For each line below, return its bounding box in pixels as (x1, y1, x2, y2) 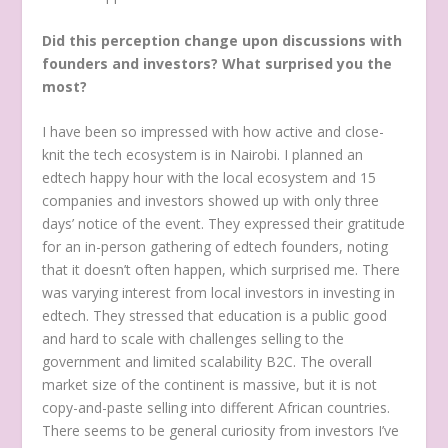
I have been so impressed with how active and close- (42, 122, 385, 141)
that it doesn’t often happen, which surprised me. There (42, 260, 401, 279)
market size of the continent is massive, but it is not (42, 375, 378, 394)
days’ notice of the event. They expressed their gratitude (42, 214, 406, 233)
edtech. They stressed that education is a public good (42, 306, 388, 325)
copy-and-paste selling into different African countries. (42, 398, 391, 417)
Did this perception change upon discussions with (42, 30, 403, 50)
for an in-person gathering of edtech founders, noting (42, 237, 389, 256)
